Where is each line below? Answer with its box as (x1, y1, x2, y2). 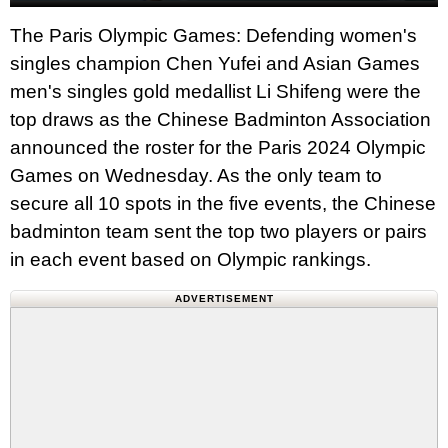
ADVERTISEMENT (174, 292, 274, 304)
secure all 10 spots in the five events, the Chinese (10, 192, 436, 214)
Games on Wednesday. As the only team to (10, 164, 382, 186)
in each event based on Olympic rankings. (10, 248, 371, 270)
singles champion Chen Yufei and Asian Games (10, 52, 420, 74)
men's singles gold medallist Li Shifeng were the (10, 80, 421, 102)
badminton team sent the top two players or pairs (10, 220, 427, 242)
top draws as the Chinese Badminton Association (10, 108, 431, 130)
